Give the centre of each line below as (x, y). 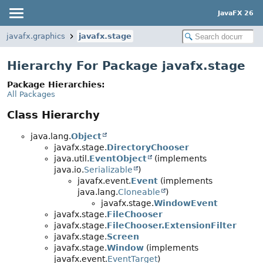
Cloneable (139, 192)
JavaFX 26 (236, 13)
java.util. (72, 159)
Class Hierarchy (53, 115)
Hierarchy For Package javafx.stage (126, 66)
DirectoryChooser (148, 148)
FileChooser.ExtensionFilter (172, 226)
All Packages (31, 94)
